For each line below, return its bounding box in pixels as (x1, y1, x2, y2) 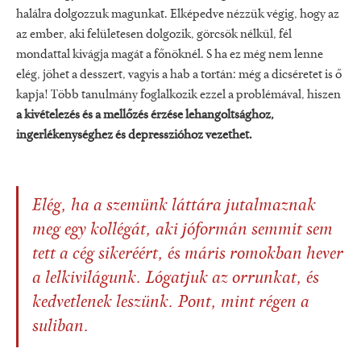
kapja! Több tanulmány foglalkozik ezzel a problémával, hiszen (16, 88, 341, 102)
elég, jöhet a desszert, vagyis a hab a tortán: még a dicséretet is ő (16, 68, 342, 81)
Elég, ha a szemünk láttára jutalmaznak (32, 197, 316, 215)
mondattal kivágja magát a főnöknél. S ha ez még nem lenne (16, 48, 323, 61)
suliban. (32, 317, 89, 336)
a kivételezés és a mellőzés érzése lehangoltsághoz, (16, 108, 274, 122)
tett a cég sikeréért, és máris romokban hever (32, 245, 343, 263)
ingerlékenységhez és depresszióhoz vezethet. (16, 128, 252, 142)
